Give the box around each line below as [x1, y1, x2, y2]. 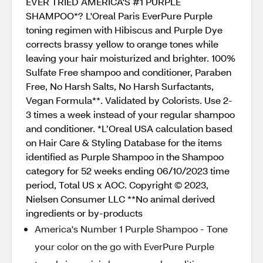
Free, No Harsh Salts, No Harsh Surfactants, [26, 80, 214, 92]
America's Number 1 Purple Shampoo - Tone [35, 222, 228, 235]
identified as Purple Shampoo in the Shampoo [26, 150, 224, 163]
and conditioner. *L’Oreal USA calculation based [26, 122, 232, 134]
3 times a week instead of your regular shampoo [26, 108, 235, 120]
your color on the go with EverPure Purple [35, 240, 214, 252]
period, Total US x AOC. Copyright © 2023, [26, 178, 208, 191]
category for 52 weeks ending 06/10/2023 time [26, 164, 230, 177]
